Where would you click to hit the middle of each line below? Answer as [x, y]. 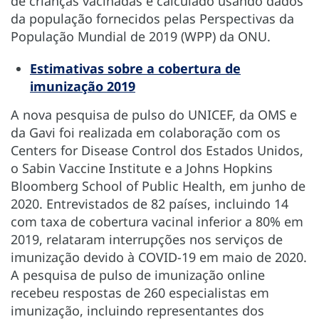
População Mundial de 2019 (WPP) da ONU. [141, 37]
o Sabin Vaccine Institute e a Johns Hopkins [142, 168]
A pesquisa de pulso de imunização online [138, 275]
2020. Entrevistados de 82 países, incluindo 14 [150, 204]
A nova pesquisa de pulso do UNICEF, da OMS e [154, 115]
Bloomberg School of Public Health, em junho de [158, 186]
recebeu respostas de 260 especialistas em [140, 293]
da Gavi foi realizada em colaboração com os [146, 133]
